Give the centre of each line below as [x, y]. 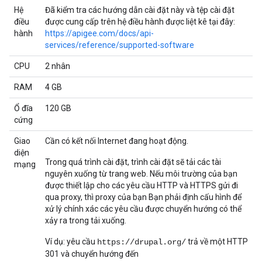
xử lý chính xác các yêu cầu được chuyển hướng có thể [143, 209]
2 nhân [58, 66]
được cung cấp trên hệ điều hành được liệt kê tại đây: [140, 22]
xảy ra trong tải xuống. [86, 220]
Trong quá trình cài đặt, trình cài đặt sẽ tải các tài [133, 162]
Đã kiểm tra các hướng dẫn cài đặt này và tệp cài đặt [140, 10]
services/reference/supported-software [120, 45]
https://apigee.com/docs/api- [99, 33]
